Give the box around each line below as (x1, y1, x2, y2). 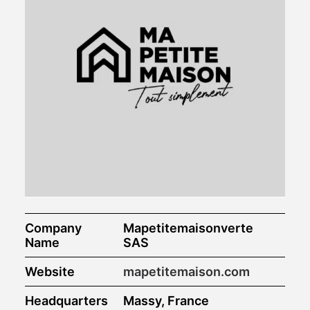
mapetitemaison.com (123, 264, 250, 279)
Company (25, 221, 82, 235)
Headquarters (25, 293, 108, 308)
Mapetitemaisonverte (123, 221, 253, 235)
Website (25, 264, 75, 279)
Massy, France (123, 293, 209, 308)
